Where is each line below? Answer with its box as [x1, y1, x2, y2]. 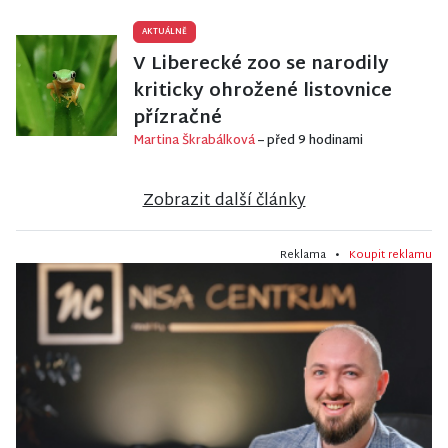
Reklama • [280, 245, 349, 266]
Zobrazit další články [142, 187, 306, 217]
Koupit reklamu [349, 245, 432, 266]
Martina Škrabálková [133, 130, 258, 153]
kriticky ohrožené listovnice [133, 75, 392, 109]
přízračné [133, 102, 222, 136]
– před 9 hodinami [258, 130, 363, 153]
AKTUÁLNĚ [142, 25, 187, 40]
